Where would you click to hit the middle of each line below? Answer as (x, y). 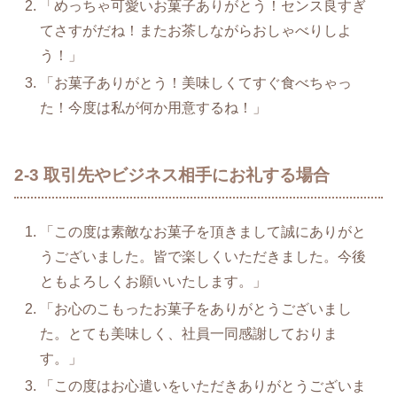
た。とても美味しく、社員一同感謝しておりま (189, 334)
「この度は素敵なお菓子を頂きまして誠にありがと (203, 232)
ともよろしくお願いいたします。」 (154, 282)
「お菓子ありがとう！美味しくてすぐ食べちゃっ (196, 83)
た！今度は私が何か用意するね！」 (154, 108)
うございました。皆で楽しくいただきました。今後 (203, 257)
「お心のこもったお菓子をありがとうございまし (196, 309)
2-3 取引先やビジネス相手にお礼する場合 (172, 175)
